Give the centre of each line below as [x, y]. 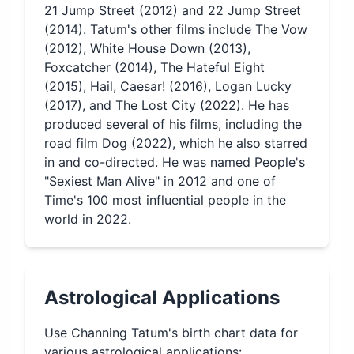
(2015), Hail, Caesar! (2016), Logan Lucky [168, 86]
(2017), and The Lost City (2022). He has [167, 105]
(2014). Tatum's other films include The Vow [176, 29]
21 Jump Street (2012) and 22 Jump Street [173, 10]
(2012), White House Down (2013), [147, 48]
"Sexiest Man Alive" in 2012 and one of [160, 181]
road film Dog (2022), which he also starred [176, 143]
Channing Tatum [120, 333]
